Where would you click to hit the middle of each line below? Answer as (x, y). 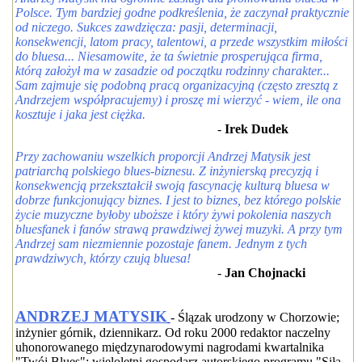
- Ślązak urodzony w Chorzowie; (255, 317)
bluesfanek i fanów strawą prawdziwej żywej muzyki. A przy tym (179, 229)
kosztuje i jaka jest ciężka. (80, 114)
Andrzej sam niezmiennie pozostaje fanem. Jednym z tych (161, 244)
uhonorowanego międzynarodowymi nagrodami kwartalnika (169, 347)
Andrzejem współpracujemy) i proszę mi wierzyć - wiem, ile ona (178, 100)
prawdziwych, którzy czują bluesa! (103, 258)
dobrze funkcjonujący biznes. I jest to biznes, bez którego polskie (178, 200)
